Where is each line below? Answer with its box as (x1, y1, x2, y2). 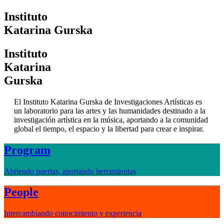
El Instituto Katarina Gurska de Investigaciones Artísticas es (14, 97, 202, 106)
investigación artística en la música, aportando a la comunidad (14, 115, 208, 124)
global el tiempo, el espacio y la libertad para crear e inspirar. (14, 124, 204, 133)
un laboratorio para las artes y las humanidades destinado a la (14, 106, 205, 115)
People (4, 185, 38, 199)
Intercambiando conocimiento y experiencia (4, 209, 141, 218)
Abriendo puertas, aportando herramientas (4, 166, 136, 175)
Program (4, 143, 50, 156)
